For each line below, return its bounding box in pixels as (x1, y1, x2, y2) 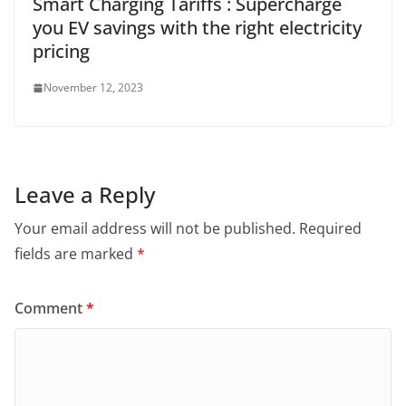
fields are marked (14, 244, 137, 265)
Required (299, 218, 362, 239)
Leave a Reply (14, 179, 155, 210)
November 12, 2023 (43, 80, 143, 96)
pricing (33, 39, 90, 64)
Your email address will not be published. (14, 218, 295, 239)
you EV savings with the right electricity (33, 15, 362, 41)
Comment (14, 298, 86, 319)
